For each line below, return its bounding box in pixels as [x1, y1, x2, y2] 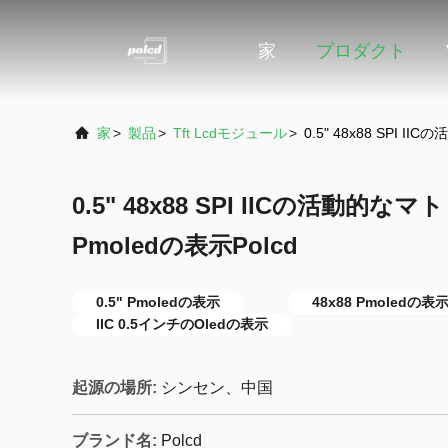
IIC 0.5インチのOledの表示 [96, 316, 268, 332]
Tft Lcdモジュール [173, 125, 287, 141]
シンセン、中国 [161, 379, 273, 396]
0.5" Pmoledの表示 [96, 294, 220, 310]
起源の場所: [72, 379, 157, 396]
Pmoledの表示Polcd [72, 232, 298, 259]
